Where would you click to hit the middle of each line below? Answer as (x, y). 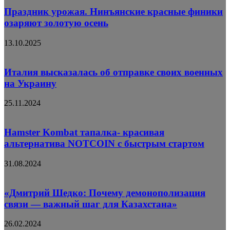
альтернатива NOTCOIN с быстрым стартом (104, 144)
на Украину (30, 83)
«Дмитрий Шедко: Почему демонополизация (105, 193)
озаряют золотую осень (56, 23)
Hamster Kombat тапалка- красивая (84, 132)
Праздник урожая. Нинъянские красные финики (113, 12)
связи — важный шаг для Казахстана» (91, 204)
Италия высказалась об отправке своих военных (113, 72)
